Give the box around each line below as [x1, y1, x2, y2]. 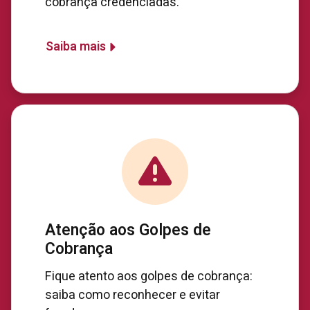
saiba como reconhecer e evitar [45, 286, 220, 304]
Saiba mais [46, 37, 106, 56]
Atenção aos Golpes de [45, 219, 211, 242]
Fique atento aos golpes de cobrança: [45, 267, 253, 286]
